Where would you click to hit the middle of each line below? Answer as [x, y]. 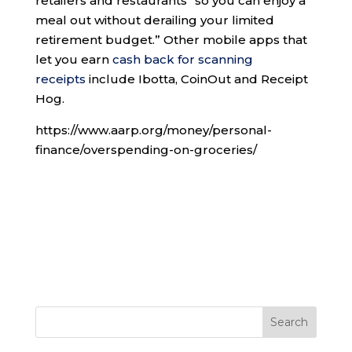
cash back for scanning [182, 60]
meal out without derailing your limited [154, 20]
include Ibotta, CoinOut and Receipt [196, 79]
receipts [60, 79]
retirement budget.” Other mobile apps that [171, 40]
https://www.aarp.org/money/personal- [153, 130]
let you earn [73, 60]
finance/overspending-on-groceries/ [146, 150]
